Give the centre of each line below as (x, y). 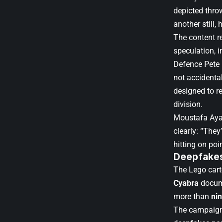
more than (192, 196)
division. (188, 104)
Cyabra (186, 183)
